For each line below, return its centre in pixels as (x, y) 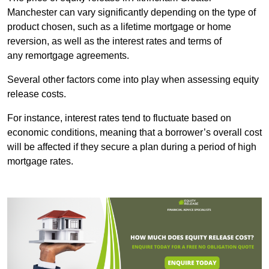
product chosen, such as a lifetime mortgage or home (119, 27)
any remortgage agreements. (68, 56)
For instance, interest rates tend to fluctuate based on (119, 118)
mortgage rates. (40, 162)
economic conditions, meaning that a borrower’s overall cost (134, 133)
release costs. (37, 94)
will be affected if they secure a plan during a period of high (132, 147)
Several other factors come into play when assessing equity (133, 80)
